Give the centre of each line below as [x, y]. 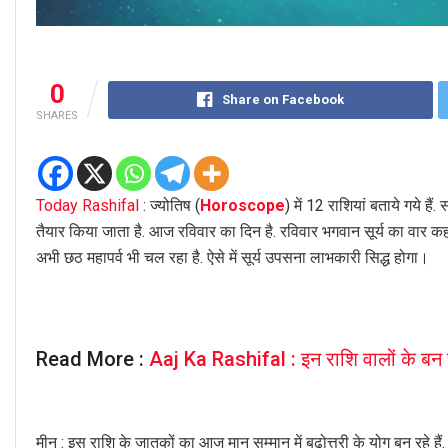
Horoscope [242, 206]
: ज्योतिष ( [169, 206]
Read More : [92, 358]
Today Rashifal [87, 206]
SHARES [57, 116]
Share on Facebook [282, 100]
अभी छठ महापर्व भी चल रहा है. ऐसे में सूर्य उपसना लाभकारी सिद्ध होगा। [232, 258]
